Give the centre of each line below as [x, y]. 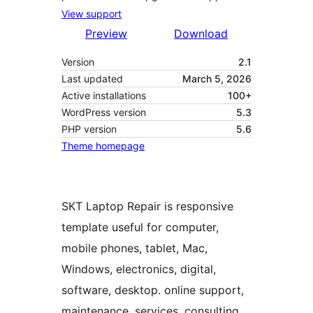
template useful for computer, [140, 227]
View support [92, 14]
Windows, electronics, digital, [139, 269]
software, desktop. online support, [153, 290]
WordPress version [104, 112]
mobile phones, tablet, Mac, [134, 248]
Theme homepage [103, 146]
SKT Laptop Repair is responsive [147, 206]
